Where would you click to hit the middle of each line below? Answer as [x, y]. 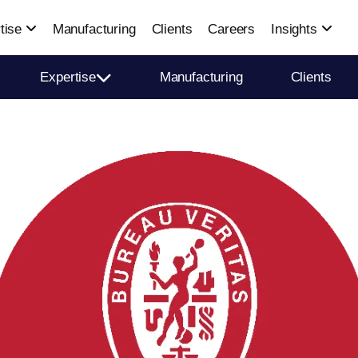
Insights [296, 29]
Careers [232, 29]
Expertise [68, 77]
